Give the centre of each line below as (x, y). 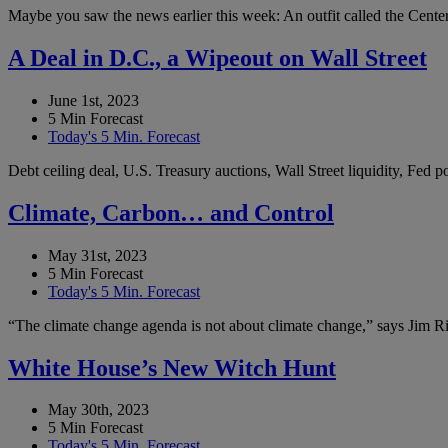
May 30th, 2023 (98, 410)
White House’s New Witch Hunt (172, 367)
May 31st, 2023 (97, 255)
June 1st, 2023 (93, 100)
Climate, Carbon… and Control (171, 212)
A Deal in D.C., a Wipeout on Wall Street (217, 57)
